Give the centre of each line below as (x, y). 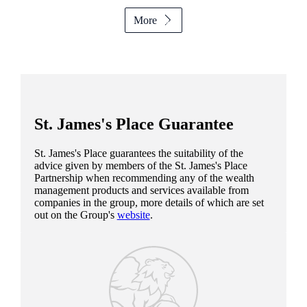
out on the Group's (75, 214)
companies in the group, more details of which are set (149, 202)
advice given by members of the (104, 165)
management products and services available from (141, 190)
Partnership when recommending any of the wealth (144, 177)
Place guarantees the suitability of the (162, 153)
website (133, 214)
